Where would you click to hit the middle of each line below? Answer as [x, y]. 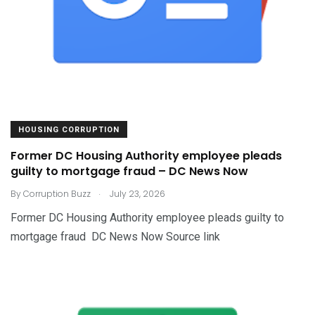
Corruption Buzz [57, 193]
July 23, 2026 [136, 193]
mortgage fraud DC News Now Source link [115, 236]
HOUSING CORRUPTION [69, 129]
